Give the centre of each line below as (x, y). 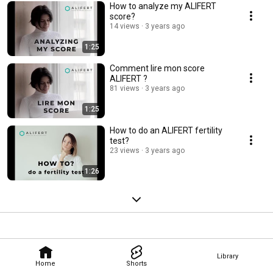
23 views (125, 151)
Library (227, 256)
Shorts (136, 263)
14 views (125, 27)
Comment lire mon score (157, 69)
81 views (125, 89)
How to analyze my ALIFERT (163, 6)
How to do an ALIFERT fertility (166, 131)
